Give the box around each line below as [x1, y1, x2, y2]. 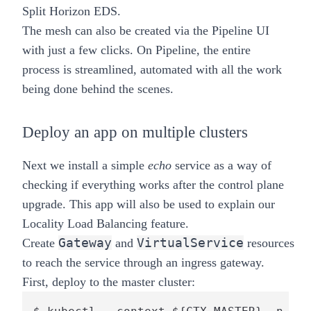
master [121, 274, 155, 289]
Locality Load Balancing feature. [22, 216, 189, 230]
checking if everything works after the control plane [22, 177, 284, 192]
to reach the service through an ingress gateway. [22, 255, 264, 269]
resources [247, 235, 294, 250]
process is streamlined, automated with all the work [22, 62, 282, 76]
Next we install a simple [22, 158, 144, 172]
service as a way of [175, 158, 271, 172]
